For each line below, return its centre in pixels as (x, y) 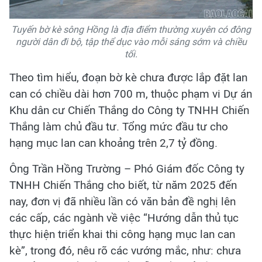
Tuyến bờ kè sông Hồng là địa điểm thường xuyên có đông (131, 30)
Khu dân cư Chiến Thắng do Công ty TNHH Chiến (129, 111)
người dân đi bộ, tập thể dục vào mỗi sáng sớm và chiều (131, 42)
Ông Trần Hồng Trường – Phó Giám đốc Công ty (127, 169)
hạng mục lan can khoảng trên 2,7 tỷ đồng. (113, 143)
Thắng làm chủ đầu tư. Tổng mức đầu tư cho (119, 127)
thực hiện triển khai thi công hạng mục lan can (122, 235)
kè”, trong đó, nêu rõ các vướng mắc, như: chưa (125, 251)
